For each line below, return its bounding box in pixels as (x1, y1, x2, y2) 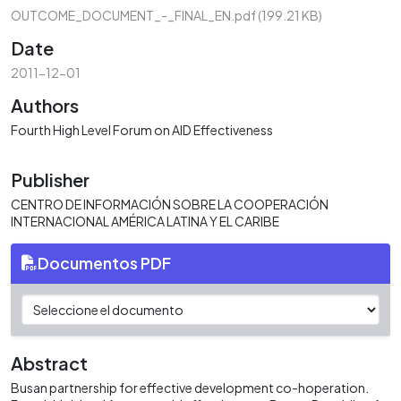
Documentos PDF (38, 252, 171, 273)
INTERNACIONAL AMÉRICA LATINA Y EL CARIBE (11, 212, 279, 229)
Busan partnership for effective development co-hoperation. (11, 379, 369, 396)
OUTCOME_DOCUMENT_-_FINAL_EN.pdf (11, 6, 258, 23)
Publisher (11, 167, 90, 191)
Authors (11, 93, 79, 116)
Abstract (11, 351, 88, 374)
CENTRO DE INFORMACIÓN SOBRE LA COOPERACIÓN (11, 195, 328, 212)
